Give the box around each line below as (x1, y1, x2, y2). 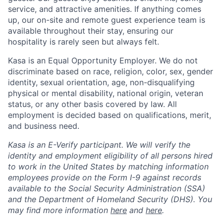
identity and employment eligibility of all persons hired (8, 151, 213, 161)
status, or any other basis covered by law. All (8, 99, 177, 110)
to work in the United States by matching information (8, 162, 209, 172)
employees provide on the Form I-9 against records (8, 172, 201, 183)
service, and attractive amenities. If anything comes (8, 4, 201, 14)
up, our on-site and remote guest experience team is (8, 15, 205, 25)
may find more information (8, 205, 111, 216)
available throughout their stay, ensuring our (8, 26, 173, 36)
